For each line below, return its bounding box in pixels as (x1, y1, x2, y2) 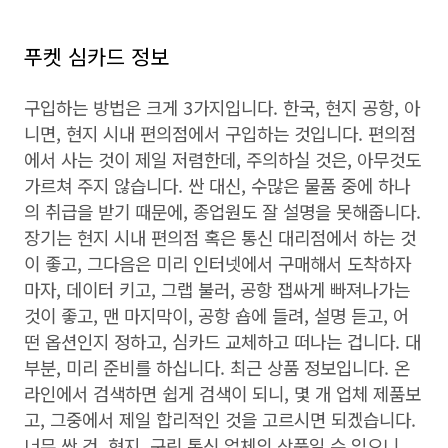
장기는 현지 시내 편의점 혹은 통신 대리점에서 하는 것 (24, 224, 416, 250)
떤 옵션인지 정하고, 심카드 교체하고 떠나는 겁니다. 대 (24, 328, 421, 354)
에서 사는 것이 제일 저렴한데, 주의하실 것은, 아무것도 (24, 146, 421, 172)
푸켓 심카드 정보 (24, 41, 175, 71)
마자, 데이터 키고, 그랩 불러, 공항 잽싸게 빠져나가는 (24, 276, 410, 302)
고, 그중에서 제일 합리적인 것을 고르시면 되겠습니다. (24, 406, 416, 432)
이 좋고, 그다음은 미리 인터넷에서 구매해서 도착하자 (24, 250, 411, 276)
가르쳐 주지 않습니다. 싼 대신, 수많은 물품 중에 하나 (24, 172, 410, 198)
